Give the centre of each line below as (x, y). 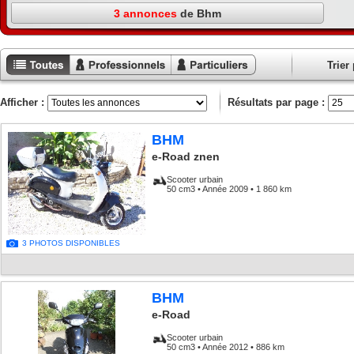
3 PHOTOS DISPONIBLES (71, 243)
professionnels (111, 97)
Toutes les (35, 83)
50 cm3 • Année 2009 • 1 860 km (229, 189)
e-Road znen (186, 157)
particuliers (201, 97)
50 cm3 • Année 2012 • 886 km (225, 347)
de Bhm (200, 14)
